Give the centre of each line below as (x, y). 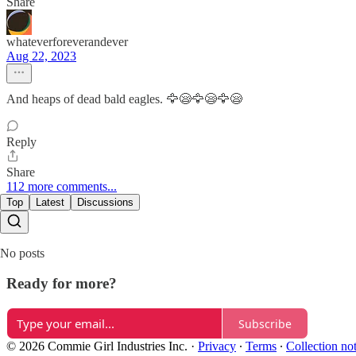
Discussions (105, 202)
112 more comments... (62, 186)
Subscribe (265, 323)
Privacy (217, 346)
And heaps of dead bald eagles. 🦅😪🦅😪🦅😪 (124, 99)
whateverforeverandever (67, 41)
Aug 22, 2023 (41, 56)
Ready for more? (62, 284)
